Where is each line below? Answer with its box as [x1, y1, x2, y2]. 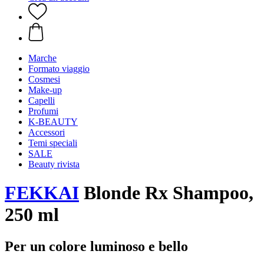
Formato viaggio [28, 64, 90, 74]
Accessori [28, 127, 65, 137]
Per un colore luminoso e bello [5, 238, 188, 254]
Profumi [28, 106, 58, 116]
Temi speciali [28, 138, 77, 148]
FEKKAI [5, 182, 79, 204]
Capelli [28, 95, 55, 105]
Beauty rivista [28, 159, 80, 169]
